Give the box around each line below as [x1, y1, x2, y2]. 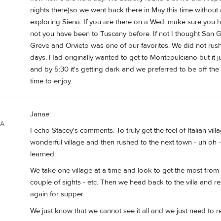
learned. [30, 149, 56, 159]
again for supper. [30, 189, 84, 199]
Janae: [30, 109, 51, 119]
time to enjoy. [30, 76, 72, 86]
